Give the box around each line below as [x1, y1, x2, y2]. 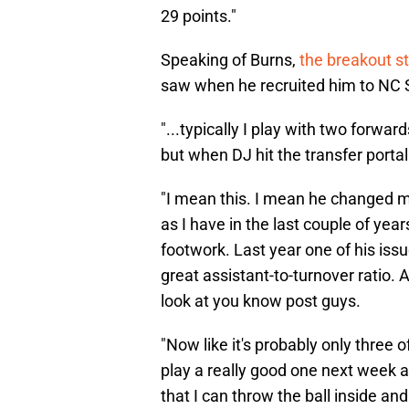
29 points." [161, 6, 236, 26]
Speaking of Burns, [161, 50, 299, 70]
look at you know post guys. [161, 291, 361, 311]
